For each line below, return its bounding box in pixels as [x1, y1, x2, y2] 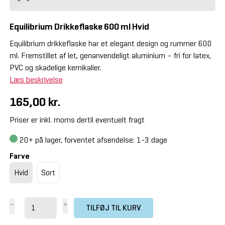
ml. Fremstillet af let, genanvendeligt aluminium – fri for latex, [9, 50, 211, 60]
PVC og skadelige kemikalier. [9, 62, 101, 72]
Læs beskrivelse [9, 74, 63, 84]
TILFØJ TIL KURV [85, 202, 141, 212]
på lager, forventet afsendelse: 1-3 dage [33, 135, 167, 145]
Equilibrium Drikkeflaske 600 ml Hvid [9, 21, 149, 32]
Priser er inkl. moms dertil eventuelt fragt [9, 115, 145, 125]
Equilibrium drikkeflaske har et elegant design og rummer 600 [9, 38, 212, 48]
